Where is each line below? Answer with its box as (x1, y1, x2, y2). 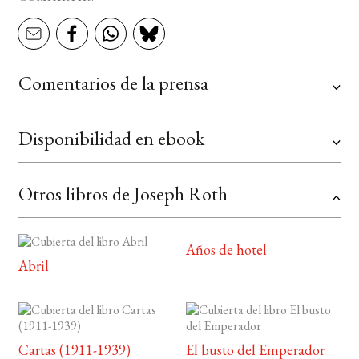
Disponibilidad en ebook (18, 126, 204, 151)
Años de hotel (186, 240, 268, 260)
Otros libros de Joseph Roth (18, 181, 228, 207)
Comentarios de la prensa (18, 71, 208, 96)
